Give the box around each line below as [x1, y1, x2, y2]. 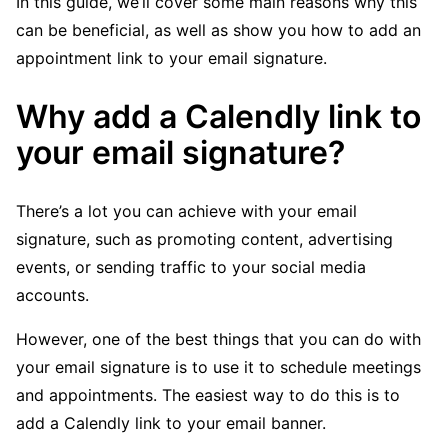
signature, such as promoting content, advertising [16, 229, 393, 250]
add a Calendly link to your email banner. [16, 413, 326, 434]
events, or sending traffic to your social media [16, 257, 366, 278]
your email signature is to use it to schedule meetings [16, 357, 421, 378]
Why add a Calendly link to [16, 96, 421, 136]
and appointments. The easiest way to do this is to [16, 385, 400, 406]
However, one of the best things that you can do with [16, 329, 421, 350]
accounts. [16, 285, 89, 306]
